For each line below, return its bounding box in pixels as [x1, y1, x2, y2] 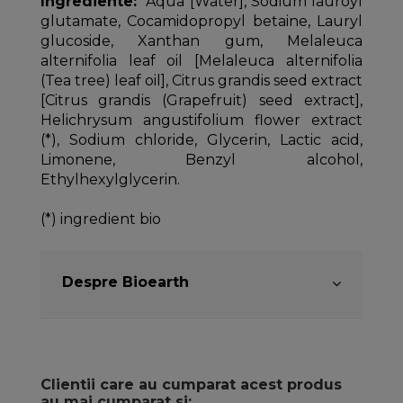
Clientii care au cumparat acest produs [40, 376, 342, 394]
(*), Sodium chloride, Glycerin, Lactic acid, [40, 131, 363, 149]
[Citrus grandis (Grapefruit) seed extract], [40, 92, 363, 110]
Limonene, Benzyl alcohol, [40, 151, 363, 169]
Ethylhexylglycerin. [40, 171, 191, 189]
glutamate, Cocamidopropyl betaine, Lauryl [40, 13, 363, 31]
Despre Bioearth [61, 273, 189, 291]
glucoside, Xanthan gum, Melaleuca [40, 32, 363, 50]
